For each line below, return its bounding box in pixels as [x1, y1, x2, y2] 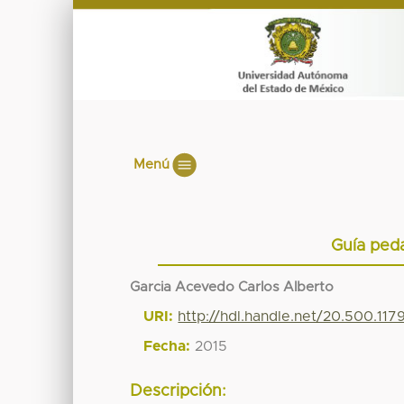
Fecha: [143, 338, 191, 353]
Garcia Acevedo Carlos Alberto [130, 280, 335, 294]
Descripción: [130, 383, 227, 400]
